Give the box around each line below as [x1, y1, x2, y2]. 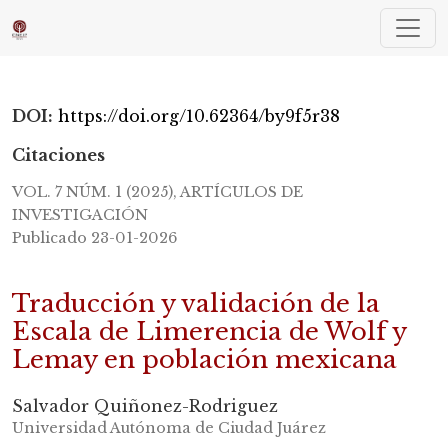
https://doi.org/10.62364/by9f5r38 [58, 106, 340, 126]
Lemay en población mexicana [12, 345, 397, 375]
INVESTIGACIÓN [12, 206, 148, 225]
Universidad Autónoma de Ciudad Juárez [12, 419, 326, 438]
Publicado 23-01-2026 [12, 229, 177, 248]
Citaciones [12, 145, 105, 165]
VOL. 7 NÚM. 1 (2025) [12, 183, 173, 202]
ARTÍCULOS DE [180, 183, 303, 202]
